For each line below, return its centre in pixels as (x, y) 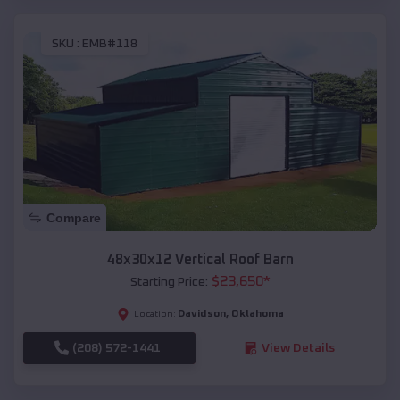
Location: (154, 314)
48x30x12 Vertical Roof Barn (200, 259)
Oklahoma (257, 314)
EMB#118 (110, 43)
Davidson (201, 314)
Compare (74, 217)
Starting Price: (169, 282)
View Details (298, 348)
